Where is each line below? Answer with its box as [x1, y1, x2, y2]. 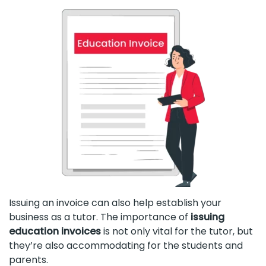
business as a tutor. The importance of [9, 210, 191, 224]
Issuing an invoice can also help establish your [9, 196, 221, 210]
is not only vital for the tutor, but [101, 224, 253, 239]
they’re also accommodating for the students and [9, 239, 243, 253]
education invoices [9, 224, 101, 239]
